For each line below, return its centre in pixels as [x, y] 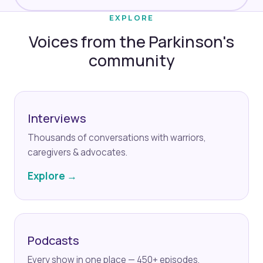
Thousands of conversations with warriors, [117, 138]
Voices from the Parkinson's [131, 42]
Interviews [57, 119]
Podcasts [53, 241]
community [131, 60]
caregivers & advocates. [77, 153]
